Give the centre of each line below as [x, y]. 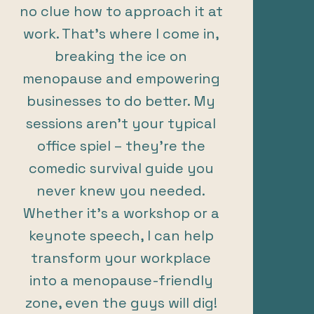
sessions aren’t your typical [121, 123]
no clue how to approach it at [121, 11]
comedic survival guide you [121, 168]
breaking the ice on [121, 56]
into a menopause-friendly [121, 280]
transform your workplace [121, 258]
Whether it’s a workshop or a [121, 213]
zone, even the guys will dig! [121, 302]
